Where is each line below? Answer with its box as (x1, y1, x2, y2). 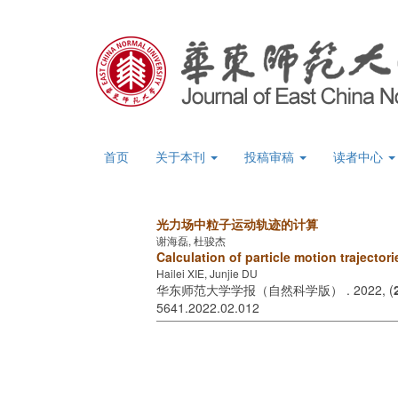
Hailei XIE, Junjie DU (156, 266, 258, 281)
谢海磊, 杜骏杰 (156, 233, 226, 248)
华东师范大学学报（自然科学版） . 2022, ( (156, 281, 394, 298)
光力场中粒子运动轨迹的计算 (156, 215, 318, 233)
